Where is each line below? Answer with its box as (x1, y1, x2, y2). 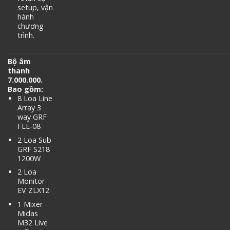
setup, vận (17, 2, 53, 12)
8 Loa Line (17, 93, 52, 104)
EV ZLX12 (17, 185, 49, 196)
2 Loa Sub (17, 135, 51, 145)
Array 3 (17, 103, 41, 113)
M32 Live (17, 218, 48, 228)
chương (17, 21, 44, 31)
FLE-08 (17, 121, 41, 131)
